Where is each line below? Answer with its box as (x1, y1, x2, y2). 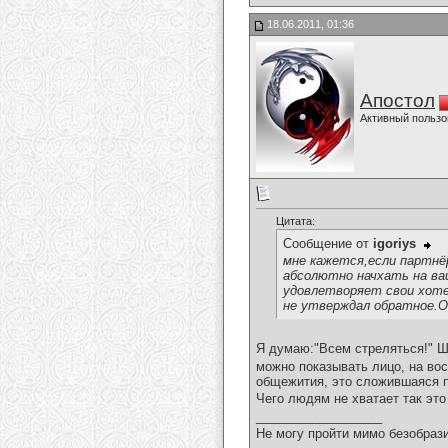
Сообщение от (283, 236, 373, 252)
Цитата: (276, 215, 315, 228)
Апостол (360, 90, 435, 111)
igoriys (373, 236, 416, 252)
